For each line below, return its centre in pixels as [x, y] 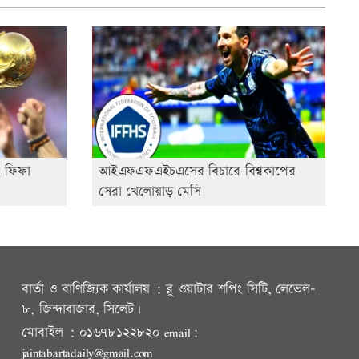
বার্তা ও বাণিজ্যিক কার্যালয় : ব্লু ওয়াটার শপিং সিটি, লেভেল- [169, 289]
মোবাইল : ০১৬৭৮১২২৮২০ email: [110, 332]
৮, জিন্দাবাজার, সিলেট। [81, 309]
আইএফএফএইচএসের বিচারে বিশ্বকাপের [197, 171]
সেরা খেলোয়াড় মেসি [150, 191]
